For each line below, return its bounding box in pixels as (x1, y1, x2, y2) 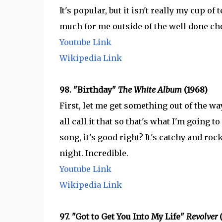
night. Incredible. (59, 148, 128, 158)
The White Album (117, 85, 182, 95)
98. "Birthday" (59, 85, 118, 95)
